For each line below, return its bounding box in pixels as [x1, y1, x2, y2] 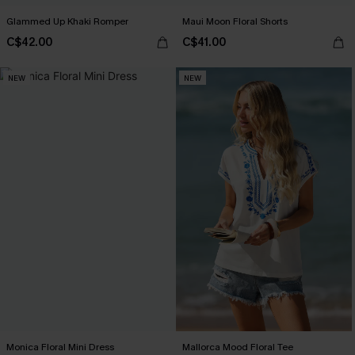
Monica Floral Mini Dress [6, 341, 114, 353]
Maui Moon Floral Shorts [182, 15, 288, 28]
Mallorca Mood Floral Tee [182, 341, 293, 353]
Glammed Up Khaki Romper [6, 15, 128, 28]
